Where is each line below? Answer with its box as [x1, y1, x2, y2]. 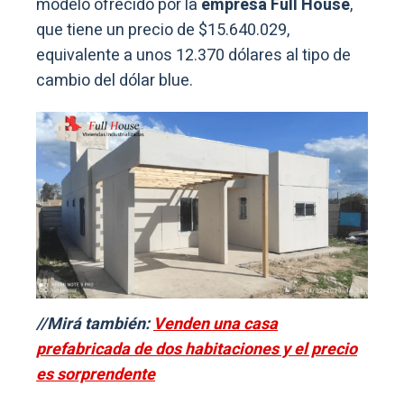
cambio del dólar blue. [36, 68, 193, 93]
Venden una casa [153, 311, 278, 336]
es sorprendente [36, 362, 155, 387]
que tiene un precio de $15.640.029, [36, 17, 289, 42]
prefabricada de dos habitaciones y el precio [36, 336, 357, 362]
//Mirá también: [36, 311, 153, 336]
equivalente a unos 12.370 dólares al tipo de [36, 42, 351, 68]
